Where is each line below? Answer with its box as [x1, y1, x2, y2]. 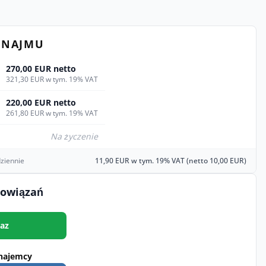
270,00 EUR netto [6, 63, 76, 74]
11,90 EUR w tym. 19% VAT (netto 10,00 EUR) [95, 156, 246, 166]
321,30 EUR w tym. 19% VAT [6, 74, 98, 84]
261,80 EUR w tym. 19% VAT [6, 108, 98, 118]
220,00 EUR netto [6, 97, 76, 108]
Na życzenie [50, 131, 98, 142]
